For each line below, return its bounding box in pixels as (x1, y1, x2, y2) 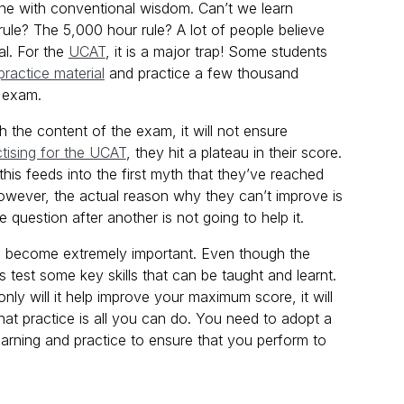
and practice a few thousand (104, 64, 298, 83)
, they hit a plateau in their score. (125, 143, 342, 162)
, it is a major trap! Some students (105, 42, 327, 61)
